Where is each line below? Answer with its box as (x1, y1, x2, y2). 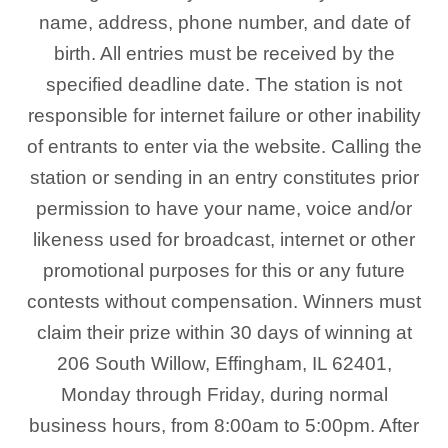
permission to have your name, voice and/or (36, 197, 412, 220)
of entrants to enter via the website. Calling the (26, 135, 422, 158)
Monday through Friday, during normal (60, 383, 388, 406)
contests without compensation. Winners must (27, 290, 421, 313)
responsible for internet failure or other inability (27, 104, 421, 127)
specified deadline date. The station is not (46, 73, 402, 96)
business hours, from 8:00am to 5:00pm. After (29, 414, 419, 437)
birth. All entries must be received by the (53, 42, 395, 65)
